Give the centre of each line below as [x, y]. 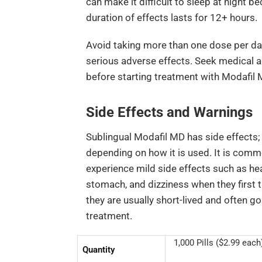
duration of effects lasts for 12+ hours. [171, 18]
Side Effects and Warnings [169, 112]
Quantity [98, 250]
